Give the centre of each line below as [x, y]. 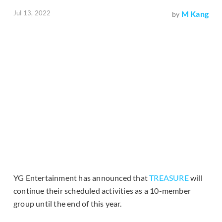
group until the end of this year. [68, 204]
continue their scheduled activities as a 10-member [102, 191]
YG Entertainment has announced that [82, 178]
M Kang [195, 14]
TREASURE [169, 178]
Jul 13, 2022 [32, 13]
